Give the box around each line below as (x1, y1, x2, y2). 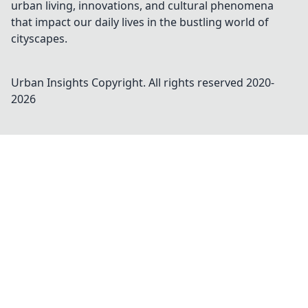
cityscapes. (11, 31, 67, 46)
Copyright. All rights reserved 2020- (89, 75, 274, 90)
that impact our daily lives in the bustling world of (11, 14, 269, 30)
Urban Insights (11, 75, 89, 90)
